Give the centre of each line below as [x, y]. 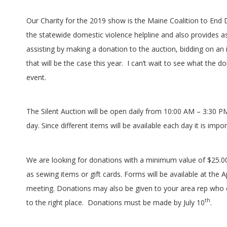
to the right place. [55, 202]
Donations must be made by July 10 [146, 202]
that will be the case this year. [75, 63]
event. [36, 78]
